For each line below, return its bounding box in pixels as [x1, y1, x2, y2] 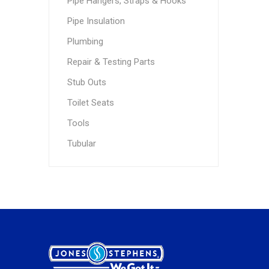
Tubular [67, 138, 96, 149]
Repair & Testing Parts [67, 56, 155, 67]
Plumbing [67, 36, 103, 47]
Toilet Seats [67, 97, 114, 108]
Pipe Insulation [67, 16, 125, 26]
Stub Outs [67, 77, 106, 88]
